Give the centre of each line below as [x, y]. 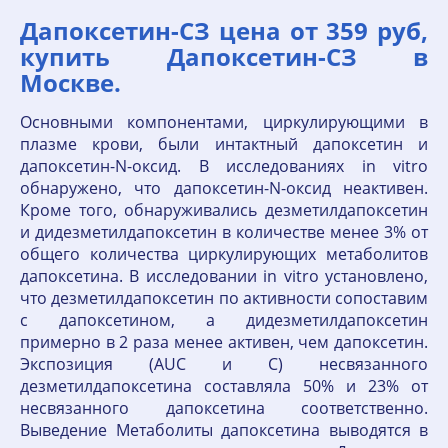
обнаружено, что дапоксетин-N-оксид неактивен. [224, 187]
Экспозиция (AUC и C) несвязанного [224, 363]
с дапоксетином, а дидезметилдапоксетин [224, 319]
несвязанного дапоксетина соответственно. [224, 407]
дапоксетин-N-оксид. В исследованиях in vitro [224, 165]
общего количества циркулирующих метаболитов [224, 253]
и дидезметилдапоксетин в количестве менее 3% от [224, 231]
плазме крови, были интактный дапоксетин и [224, 143]
